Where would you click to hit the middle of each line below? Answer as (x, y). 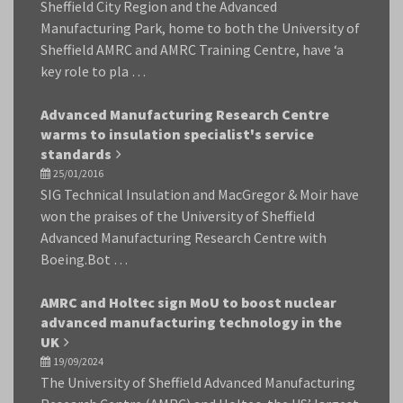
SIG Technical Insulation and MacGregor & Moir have (200, 194)
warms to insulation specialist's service (177, 134)
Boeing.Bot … (84, 259)
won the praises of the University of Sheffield (178, 216)
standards (76, 154)
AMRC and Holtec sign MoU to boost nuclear (188, 302)
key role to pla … (93, 71)
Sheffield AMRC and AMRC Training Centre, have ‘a (192, 49)
